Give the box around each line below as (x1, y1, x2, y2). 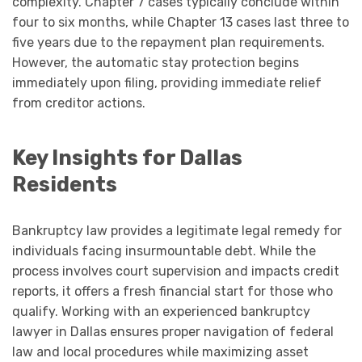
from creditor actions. (12, 95, 145, 112)
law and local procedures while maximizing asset (12, 343, 309, 360)
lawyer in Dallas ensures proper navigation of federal (12, 323, 334, 339)
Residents (12, 171, 117, 196)
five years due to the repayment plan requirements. (12, 35, 325, 51)
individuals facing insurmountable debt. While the (12, 242, 316, 259)
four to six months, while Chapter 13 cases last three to (12, 15, 349, 31)
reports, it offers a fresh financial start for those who (12, 283, 333, 299)
